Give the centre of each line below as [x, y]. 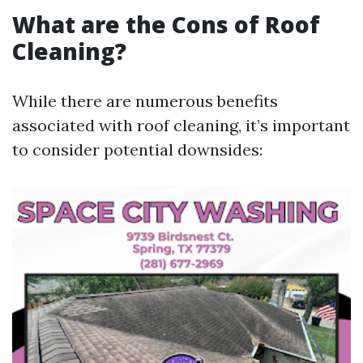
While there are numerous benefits [145, 101]
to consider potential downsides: [137, 149]
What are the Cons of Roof [166, 24]
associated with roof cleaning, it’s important [181, 125]
